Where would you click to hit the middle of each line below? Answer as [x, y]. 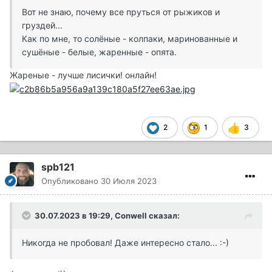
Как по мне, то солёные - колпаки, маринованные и [130, 39]
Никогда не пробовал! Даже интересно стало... [121, 243]
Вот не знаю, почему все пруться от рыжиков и [121, 12]
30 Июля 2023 [129, 181]
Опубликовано [71, 181]
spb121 [58, 167]
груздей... [43, 25]
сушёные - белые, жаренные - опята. [99, 52]
